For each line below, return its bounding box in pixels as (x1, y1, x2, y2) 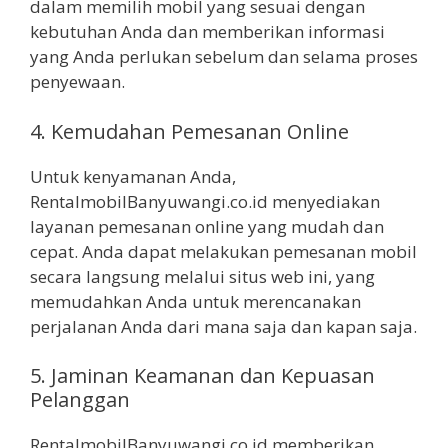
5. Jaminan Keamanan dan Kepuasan (30, 362, 375, 390)
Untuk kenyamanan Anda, (30, 164, 236, 188)
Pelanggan (30, 386, 130, 414)
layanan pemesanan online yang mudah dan (30, 214, 384, 238)
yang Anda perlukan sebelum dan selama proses (30, 45, 418, 69)
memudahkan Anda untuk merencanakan (30, 289, 361, 313)
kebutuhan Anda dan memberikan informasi (30, 20, 385, 44)
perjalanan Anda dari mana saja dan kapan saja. (30, 314, 417, 338)
